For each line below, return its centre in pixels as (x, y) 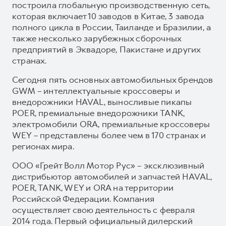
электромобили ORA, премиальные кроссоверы (111, 124)
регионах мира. (43, 146)
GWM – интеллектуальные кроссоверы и (96, 91)
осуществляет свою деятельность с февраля (104, 210)
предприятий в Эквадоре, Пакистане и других (106, 49)
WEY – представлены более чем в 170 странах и (109, 135)
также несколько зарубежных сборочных (97, 38)
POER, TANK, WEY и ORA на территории (93, 187)
